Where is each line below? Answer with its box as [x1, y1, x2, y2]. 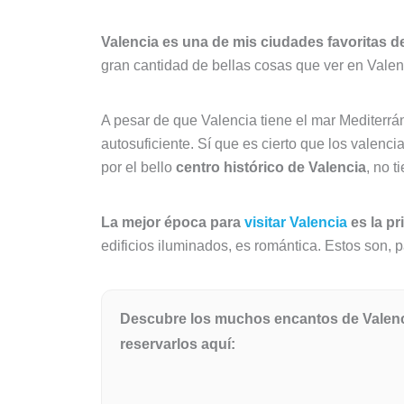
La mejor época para [101, 214, 244, 230]
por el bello [101, 159, 176, 175]
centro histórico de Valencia [176, 159, 366, 175]
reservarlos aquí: [120, 335, 235, 352]
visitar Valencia [244, 214, 347, 230]
